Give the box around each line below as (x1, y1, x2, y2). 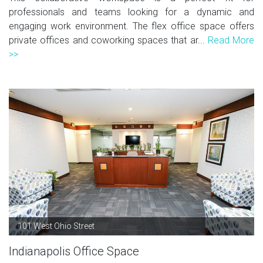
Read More (207, 34, 254, 46)
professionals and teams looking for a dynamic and (9, 6, 254, 18)
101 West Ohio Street (18, 221, 95, 231)
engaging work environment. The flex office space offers (9, 20, 254, 32)
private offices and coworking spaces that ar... (9, 34, 208, 46)
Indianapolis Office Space (9, 244, 139, 258)
